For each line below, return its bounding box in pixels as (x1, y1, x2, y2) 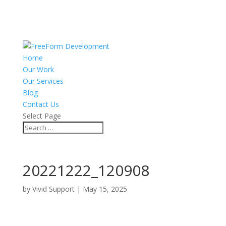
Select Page (22, 111, 61, 121)
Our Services (22, 76, 64, 86)
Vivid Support (32, 184, 75, 194)
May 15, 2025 (82, 184, 127, 194)
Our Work (22, 65, 54, 74)
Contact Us (22, 99, 59, 109)
